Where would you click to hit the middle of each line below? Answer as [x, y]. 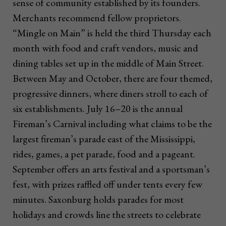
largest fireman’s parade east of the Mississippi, [104, 139]
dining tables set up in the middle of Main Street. [108, 63]
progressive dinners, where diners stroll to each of [110, 94]
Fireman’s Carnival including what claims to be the [112, 124]
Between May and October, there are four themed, [112, 78]
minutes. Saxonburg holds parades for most [98, 200]
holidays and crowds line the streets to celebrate [107, 215]
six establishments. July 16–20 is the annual [98, 109]
